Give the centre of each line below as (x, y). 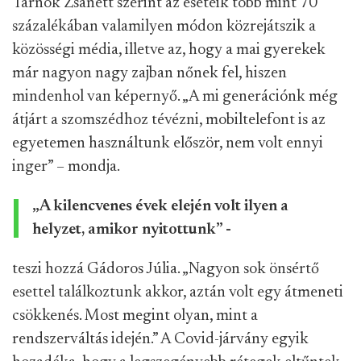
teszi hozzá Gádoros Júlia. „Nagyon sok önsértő (166, 270)
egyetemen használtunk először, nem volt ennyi (168, 144)
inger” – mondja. (66, 167)
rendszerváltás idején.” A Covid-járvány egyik (160, 340)
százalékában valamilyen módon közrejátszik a (164, 27)
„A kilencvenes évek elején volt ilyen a (160, 207)
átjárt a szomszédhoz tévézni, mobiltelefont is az (169, 120)
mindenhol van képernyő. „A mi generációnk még (175, 97)
